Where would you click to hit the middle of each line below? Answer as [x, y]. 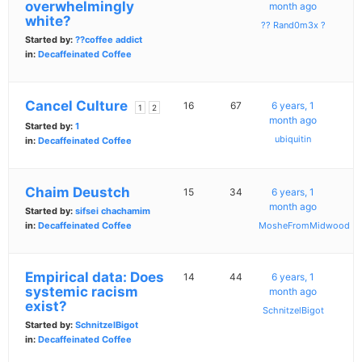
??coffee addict [109, 40]
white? [48, 21]
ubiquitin [293, 139]
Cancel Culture [76, 106]
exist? [46, 307]
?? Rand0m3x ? [293, 25]
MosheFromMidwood [305, 226]
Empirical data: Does [95, 278]
